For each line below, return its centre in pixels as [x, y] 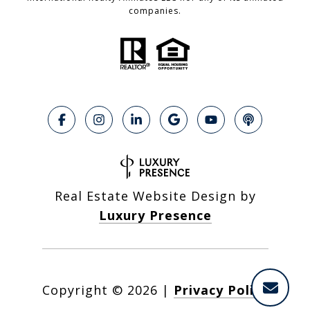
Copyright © [82, 290]
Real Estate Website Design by [155, 196]
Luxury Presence [155, 216]
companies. [155, 11]
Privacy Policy [221, 290]
